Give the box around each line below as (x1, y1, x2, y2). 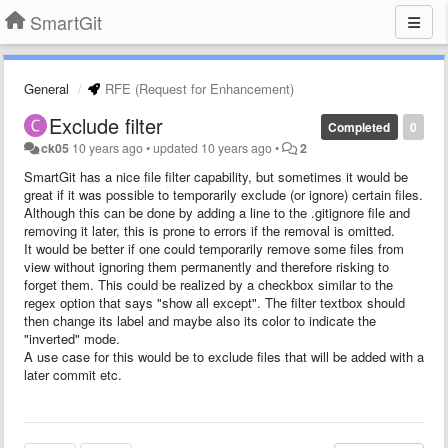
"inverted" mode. (24, 329, 120, 348)
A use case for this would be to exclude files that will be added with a (24, 347, 424, 366)
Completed (328, 118, 391, 136)
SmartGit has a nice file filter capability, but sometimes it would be (24, 167, 408, 186)
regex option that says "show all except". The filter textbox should (24, 293, 405, 312)
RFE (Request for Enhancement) (101, 79, 294, 98)
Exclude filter (49, 111, 163, 140)
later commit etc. (24, 365, 122, 384)
